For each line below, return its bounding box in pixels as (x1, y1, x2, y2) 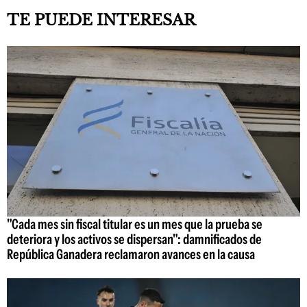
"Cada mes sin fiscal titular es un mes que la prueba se (7, 215, 262, 232)
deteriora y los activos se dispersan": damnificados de (7, 230, 262, 247)
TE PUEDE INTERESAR (7, 11, 195, 30)
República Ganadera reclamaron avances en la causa (7, 245, 255, 262)
